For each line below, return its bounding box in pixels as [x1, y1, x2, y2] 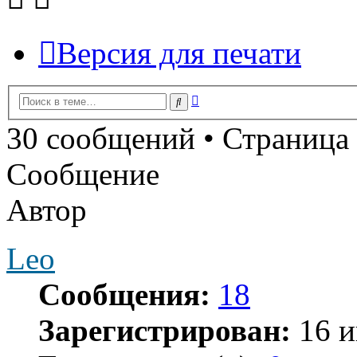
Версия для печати [57, 36, 301, 71]
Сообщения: [38, 277, 210, 312]
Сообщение [6, 156, 159, 191]
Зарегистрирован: [38, 312, 291, 347]
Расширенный [198, 90, 276, 104]
